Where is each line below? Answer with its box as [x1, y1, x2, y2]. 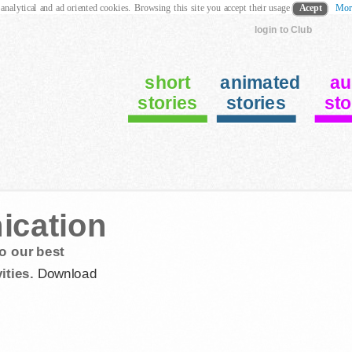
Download [33, 266, 97, 281]
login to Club [254, 24, 312, 35]
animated [220, 72, 301, 93]
